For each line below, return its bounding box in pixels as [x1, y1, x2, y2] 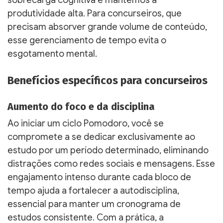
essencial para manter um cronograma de [7, 198, 181, 210]
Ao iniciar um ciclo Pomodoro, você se [7, 117, 164, 129]
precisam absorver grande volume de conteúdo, [7, 21, 207, 32]
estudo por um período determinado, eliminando [7, 144, 209, 156]
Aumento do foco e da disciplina [7, 100, 155, 112]
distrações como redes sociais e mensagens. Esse [7, 158, 215, 169]
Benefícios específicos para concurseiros [7, 74, 208, 87]
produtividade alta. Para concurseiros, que [7, 7, 182, 19]
